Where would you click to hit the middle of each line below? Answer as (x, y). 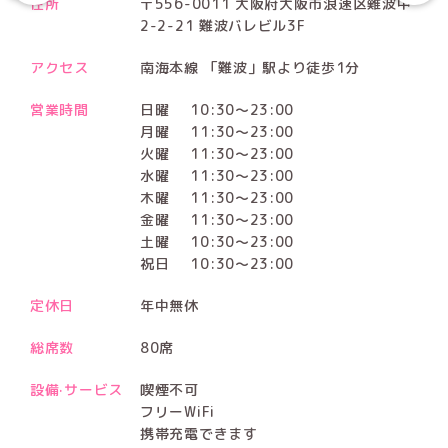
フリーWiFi (177, 411)
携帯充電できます (199, 433)
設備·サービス (76, 389)
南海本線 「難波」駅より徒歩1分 (250, 67)
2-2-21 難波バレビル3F (223, 25)
